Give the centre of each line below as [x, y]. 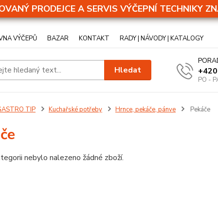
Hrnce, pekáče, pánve [145, 109]
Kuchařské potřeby [75, 109]
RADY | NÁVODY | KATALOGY [162, 38]
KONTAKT [94, 38]
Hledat [128, 70]
